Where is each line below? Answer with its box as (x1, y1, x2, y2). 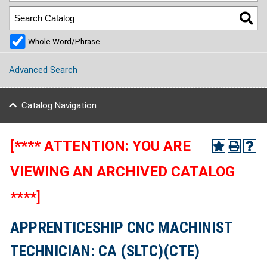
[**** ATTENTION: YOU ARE (10, 138, 191, 154)
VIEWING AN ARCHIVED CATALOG (10, 163, 235, 180)
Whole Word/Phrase (28, 36, 100, 46)
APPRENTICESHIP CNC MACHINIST (10, 219, 232, 237)
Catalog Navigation (21, 100, 97, 111)
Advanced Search (9, 64, 77, 76)
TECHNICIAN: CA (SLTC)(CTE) (10, 242, 200, 260)
